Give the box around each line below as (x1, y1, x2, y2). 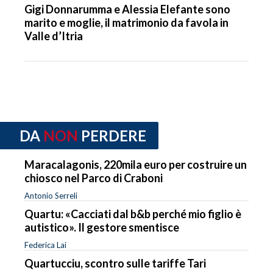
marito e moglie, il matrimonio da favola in (24, 15, 229, 29)
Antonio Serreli (24, 191, 77, 201)
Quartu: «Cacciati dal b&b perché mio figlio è (24, 207, 241, 221)
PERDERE (81, 126, 146, 144)
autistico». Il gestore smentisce (24, 221, 179, 235)
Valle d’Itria (24, 29, 83, 43)
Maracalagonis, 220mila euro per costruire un (24, 158, 247, 172)
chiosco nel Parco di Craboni (24, 171, 163, 185)
